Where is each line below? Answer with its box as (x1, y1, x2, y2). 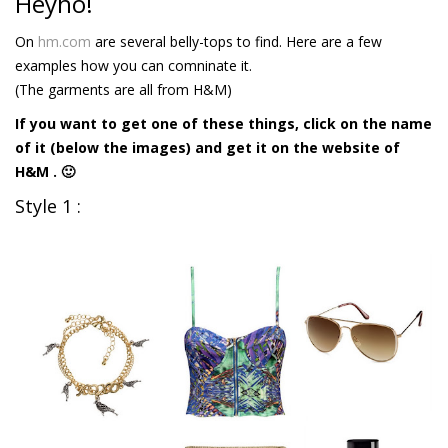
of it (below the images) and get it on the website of (15, 138, 400, 158)
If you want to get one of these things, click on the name (15, 114, 432, 134)
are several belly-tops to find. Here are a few (91, 32, 382, 52)
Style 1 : (15, 194, 81, 219)
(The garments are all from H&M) (15, 80, 232, 100)
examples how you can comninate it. (15, 56, 252, 76)
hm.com (38, 32, 91, 52)
